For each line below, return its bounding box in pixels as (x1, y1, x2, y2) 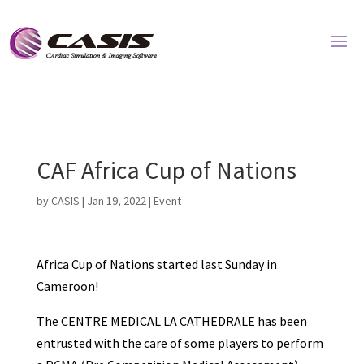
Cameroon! (36, 278, 98, 294)
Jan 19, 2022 (86, 193, 146, 208)
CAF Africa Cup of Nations (36, 154, 297, 185)
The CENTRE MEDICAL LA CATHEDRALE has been (36, 313, 307, 329)
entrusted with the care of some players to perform (36, 335, 323, 351)
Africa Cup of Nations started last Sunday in (36, 256, 277, 272)
